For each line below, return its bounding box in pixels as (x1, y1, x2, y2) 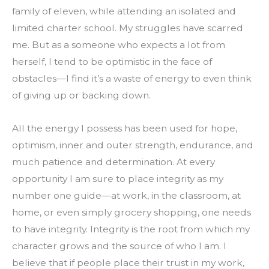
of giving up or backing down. (12, 89, 151, 101)
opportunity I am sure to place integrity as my (12, 173, 223, 185)
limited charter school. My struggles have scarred (12, 22, 243, 34)
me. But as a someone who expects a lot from (12, 39, 225, 51)
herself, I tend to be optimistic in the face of (12, 56, 212, 68)
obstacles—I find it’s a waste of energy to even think (12, 73, 252, 85)
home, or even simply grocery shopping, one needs (12, 207, 251, 219)
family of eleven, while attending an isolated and (12, 5, 236, 17)
